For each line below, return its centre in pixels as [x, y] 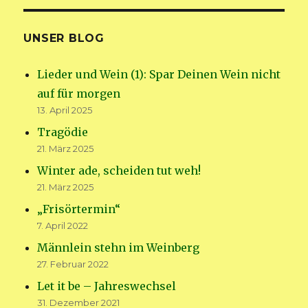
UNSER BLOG [64, 38]
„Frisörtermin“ [79, 209]
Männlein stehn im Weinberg [119, 247]
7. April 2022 [63, 225]
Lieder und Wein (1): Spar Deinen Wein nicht [159, 74]
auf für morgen [79, 93]
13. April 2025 [65, 110]
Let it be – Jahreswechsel [107, 286]
